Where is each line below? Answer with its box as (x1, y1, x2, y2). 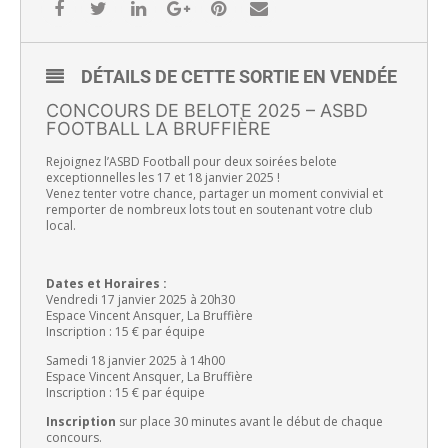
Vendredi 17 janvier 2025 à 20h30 (46, 291, 235, 309)
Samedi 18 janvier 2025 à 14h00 (46, 352, 225, 370)
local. (46, 217, 76, 235)
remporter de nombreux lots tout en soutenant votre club (46, 201, 373, 219)
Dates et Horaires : (46, 275, 167, 293)
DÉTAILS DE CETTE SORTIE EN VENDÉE (81, 66, 397, 88)
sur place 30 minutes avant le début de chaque (116, 413, 383, 431)
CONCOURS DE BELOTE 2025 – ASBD (46, 100, 368, 122)
